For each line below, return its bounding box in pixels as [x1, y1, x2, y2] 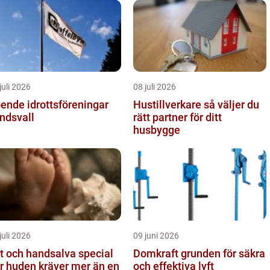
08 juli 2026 [133, 81, 176, 92]
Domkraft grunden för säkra [133, 246, 181, 260]
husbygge [133, 123, 180, 136]
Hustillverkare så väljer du [133, 98, 204, 111]
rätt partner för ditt [133, 110, 222, 124]
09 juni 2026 [133, 230, 179, 240]
